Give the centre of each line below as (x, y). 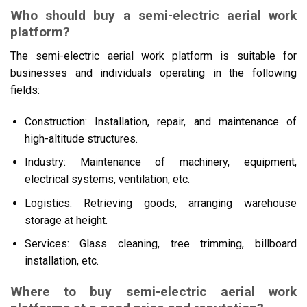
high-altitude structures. (81, 138)
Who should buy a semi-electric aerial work (153, 16)
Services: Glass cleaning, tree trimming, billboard (160, 244)
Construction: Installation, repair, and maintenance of (160, 121)
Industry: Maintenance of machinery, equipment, (160, 162)
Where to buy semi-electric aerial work (153, 292)
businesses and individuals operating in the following (153, 73)
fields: (25, 90)
